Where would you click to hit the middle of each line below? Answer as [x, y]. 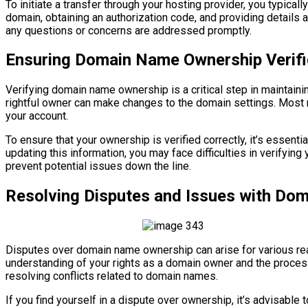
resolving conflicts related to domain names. [112, 276]
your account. [37, 116]
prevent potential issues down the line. [98, 166]
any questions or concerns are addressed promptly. [129, 30]
